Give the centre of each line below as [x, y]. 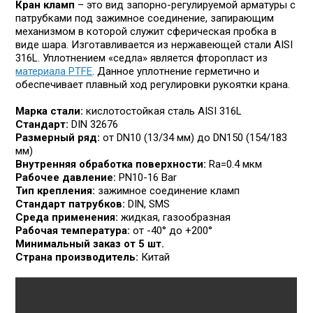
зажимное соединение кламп [168, 191]
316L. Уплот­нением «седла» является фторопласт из [142, 58]
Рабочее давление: [66, 177]
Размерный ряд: [58, 138]
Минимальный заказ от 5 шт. [90, 244]
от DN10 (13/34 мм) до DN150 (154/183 [194, 138]
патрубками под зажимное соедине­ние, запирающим [145, 18]
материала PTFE [54, 71]
